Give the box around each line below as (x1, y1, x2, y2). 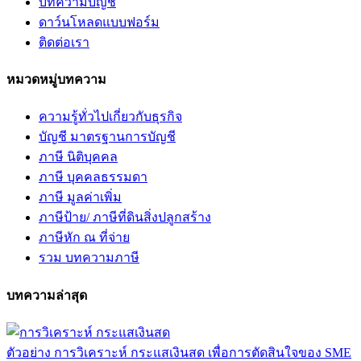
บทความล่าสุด (6, 288, 87, 302)
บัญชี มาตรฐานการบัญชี (39, 130, 176, 144)
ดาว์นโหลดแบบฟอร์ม (39, 15, 160, 29)
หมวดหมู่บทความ (6, 72, 106, 86)
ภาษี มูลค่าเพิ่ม (39, 190, 122, 205)
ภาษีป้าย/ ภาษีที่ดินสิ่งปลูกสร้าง (39, 210, 211, 225)
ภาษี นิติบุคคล (39, 150, 118, 164)
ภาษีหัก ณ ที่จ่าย (39, 230, 130, 245)
